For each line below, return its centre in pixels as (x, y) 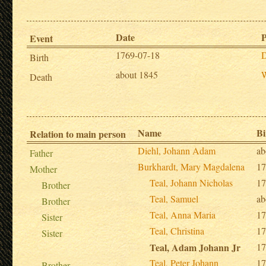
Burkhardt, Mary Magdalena (191, 166)
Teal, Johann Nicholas (191, 182)
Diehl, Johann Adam (177, 150)
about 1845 (137, 74)
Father (42, 153)
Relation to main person (78, 134)
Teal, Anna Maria (183, 214)
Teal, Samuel (174, 198)
